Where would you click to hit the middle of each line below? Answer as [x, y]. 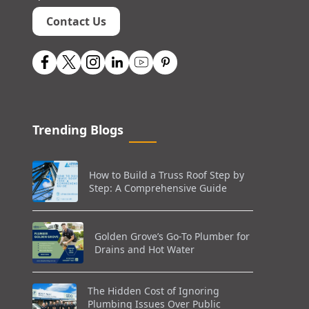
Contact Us [76, 21]
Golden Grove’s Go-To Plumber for [172, 236]
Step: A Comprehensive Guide [158, 188]
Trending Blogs [78, 129]
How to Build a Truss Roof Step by [167, 175]
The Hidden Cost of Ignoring [154, 291]
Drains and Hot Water [144, 249]
